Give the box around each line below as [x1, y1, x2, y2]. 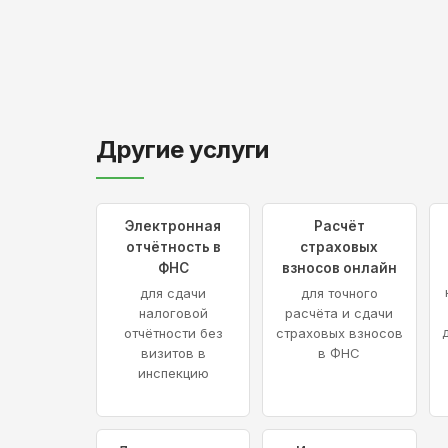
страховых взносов [275, 325, 403, 342]
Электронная [125, 218, 222, 235]
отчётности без [123, 325, 223, 342]
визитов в [140, 345, 206, 362]
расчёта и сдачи [285, 305, 394, 322]
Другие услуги [96, 135, 270, 165]
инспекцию [137, 365, 209, 382]
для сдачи [140, 285, 207, 302]
